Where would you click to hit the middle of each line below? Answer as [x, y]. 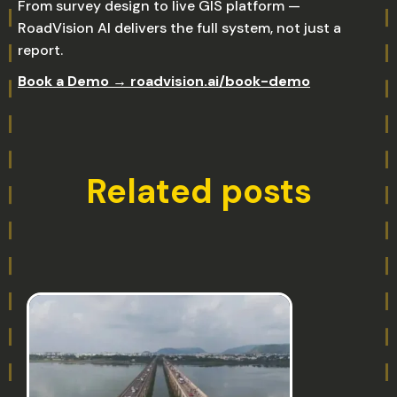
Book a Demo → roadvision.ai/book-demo [164, 81]
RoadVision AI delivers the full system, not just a [179, 28]
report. [40, 50]
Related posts [198, 191]
